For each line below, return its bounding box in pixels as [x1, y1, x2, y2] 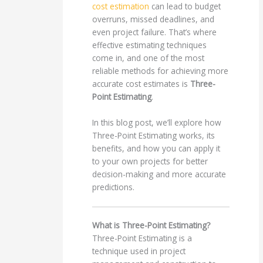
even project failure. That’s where [92, 26, 217, 38]
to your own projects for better [92, 155, 208, 167]
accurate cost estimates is [92, 78, 191, 90]
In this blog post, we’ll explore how [92, 116, 222, 128]
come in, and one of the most [92, 52, 205, 64]
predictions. [92, 181, 135, 193]
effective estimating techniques [92, 39, 207, 51]
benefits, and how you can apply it [92, 142, 221, 154]
